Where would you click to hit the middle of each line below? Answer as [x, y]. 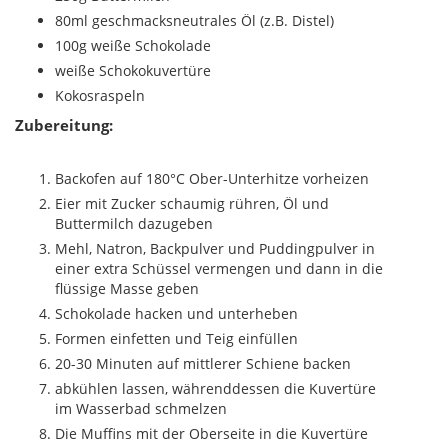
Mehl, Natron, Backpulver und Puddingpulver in [215, 249]
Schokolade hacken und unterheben [176, 314]
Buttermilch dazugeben [134, 224]
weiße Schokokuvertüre [133, 71]
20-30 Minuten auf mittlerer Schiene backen [203, 364]
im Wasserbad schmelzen [141, 409]
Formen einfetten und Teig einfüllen [176, 339]
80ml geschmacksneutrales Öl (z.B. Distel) [194, 21]
